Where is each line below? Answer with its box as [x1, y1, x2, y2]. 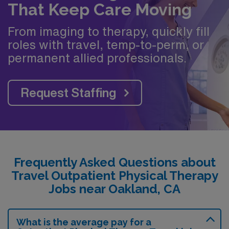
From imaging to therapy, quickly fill [8, 25, 210, 37]
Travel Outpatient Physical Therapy [11, 168, 218, 183]
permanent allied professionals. [8, 52, 187, 64]
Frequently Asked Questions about [13, 155, 216, 170]
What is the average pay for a [16, 217, 151, 227]
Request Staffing [21, 86, 116, 99]
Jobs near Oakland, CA [49, 181, 180, 196]
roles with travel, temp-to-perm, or [8, 38, 204, 51]
